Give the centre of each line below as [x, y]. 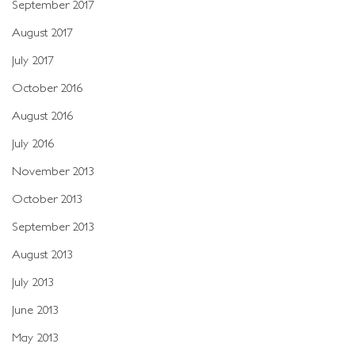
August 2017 [42, 32]
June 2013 [35, 309]
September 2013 [53, 226]
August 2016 [43, 115]
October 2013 [47, 198]
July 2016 [33, 143]
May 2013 [35, 337]
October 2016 [48, 87]
